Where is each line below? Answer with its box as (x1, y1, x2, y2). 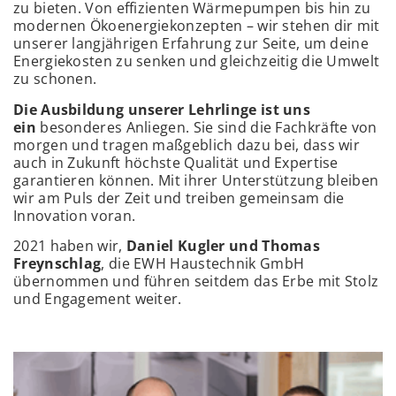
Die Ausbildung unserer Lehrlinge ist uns (13, 99, 310, 119)
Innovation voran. (13, 205, 136, 225)
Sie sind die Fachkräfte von (189, 117, 377, 137)
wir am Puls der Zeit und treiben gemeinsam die (13, 187, 345, 208)
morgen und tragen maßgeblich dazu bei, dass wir (13, 134, 361, 155)
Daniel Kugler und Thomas (126, 236, 321, 256)
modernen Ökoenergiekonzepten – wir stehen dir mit (13, 16, 380, 36)
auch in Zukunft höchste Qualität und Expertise (13, 152, 339, 172)
